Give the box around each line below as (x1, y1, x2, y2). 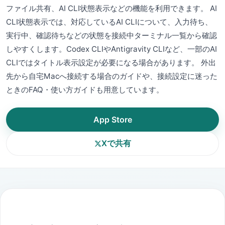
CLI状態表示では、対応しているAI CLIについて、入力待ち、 (6, 17, 212, 27)
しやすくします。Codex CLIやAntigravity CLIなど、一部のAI (6, 44, 217, 54)
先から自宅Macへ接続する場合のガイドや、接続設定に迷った (6, 71, 217, 81)
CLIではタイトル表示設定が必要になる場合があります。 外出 (6, 58, 216, 67)
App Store (93, 115, 132, 125)
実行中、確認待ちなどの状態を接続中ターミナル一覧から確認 (6, 31, 217, 40)
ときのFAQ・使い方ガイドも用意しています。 (6, 85, 164, 94)
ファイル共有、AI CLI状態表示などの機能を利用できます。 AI (6, 4, 217, 13)
